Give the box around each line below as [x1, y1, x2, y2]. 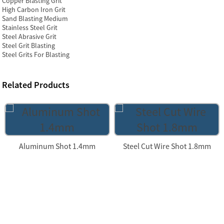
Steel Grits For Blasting [2, 50, 70, 59]
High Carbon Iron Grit [2, 5, 66, 14]
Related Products [2, 79, 70, 90]
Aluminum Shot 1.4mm [18, 141, 95, 151]
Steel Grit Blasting [2, 41, 55, 50]
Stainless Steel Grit [2, 23, 58, 32]
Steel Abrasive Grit [2, 32, 57, 41]
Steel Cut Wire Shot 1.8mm [122, 141, 211, 151]
